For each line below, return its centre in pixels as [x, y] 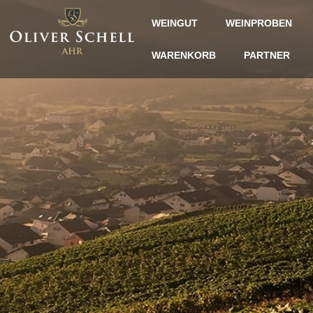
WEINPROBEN [259, 23]
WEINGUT [174, 23]
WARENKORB [183, 55]
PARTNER [267, 55]
